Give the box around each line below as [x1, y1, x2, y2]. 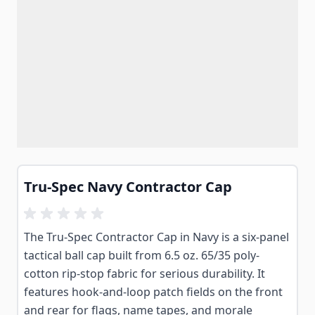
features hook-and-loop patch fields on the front [24, 284, 283, 300]
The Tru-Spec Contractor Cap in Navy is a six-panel [24, 229, 289, 245]
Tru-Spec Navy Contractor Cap [24, 177, 232, 196]
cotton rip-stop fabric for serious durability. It [24, 266, 265, 281]
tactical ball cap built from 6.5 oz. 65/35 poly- [24, 247, 259, 263]
